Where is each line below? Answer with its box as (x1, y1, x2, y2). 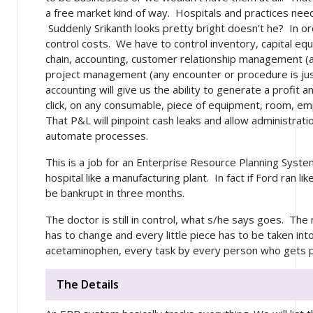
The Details (57, 276, 119, 292)
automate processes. (45, 128, 148, 143)
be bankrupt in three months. (45, 185, 190, 200)
